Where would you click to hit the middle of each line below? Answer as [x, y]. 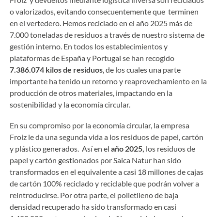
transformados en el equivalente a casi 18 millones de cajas [107, 171]
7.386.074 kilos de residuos [56, 69]
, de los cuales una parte [142, 69]
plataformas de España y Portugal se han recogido [92, 58]
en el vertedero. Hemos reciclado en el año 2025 [89, 23]
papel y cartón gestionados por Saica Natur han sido [95, 160]
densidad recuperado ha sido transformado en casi [93, 206]
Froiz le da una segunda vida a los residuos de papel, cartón [107, 137]
